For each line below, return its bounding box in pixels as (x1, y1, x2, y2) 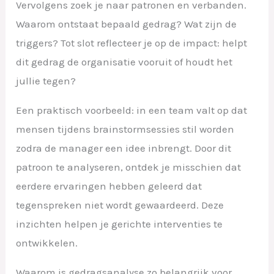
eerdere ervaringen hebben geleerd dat (16, 179, 202, 192)
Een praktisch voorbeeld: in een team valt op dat (16, 103, 248, 116)
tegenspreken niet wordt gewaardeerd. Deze (16, 198, 224, 211)
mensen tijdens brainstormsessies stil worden (16, 122, 235, 135)
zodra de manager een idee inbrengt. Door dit (16, 141, 232, 154)
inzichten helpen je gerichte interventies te (16, 217, 223, 230)
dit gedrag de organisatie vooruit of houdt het (16, 55, 233, 68)
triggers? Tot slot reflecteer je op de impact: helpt (16, 36, 248, 49)
